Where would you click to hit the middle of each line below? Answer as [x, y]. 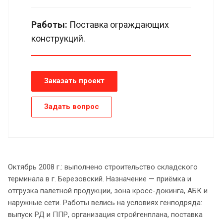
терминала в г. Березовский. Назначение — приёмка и [100, 179]
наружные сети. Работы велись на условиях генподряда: [105, 202]
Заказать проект [74, 81]
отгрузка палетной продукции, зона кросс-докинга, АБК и [108, 191]
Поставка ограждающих [119, 24]
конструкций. [58, 38]
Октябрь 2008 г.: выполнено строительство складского [103, 167]
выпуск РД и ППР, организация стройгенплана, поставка [105, 214]
